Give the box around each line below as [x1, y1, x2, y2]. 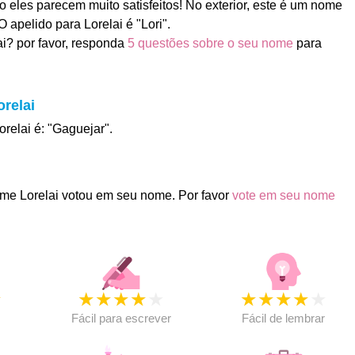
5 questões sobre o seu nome [127, 36, 293, 50]
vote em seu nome [231, 189, 335, 202]
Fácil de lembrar [242, 311, 326, 325]
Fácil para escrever [71, 311, 171, 325]
